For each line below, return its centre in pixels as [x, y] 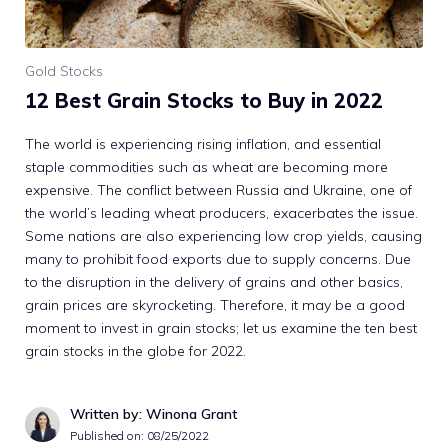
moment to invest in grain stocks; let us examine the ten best [221, 327]
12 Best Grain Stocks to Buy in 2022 [204, 100]
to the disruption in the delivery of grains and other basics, [214, 281]
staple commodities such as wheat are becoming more [206, 166]
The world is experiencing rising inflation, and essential [203, 143]
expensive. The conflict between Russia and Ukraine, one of [218, 189]
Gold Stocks [64, 70]
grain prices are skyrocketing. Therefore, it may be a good [215, 304]
